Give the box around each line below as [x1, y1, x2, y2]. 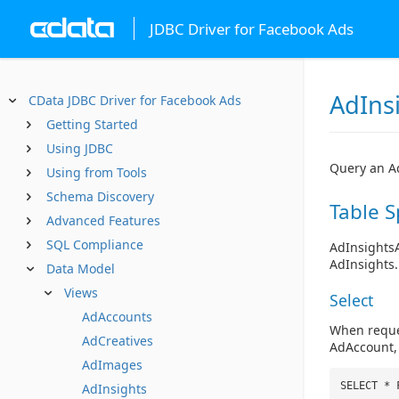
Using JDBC [46, 140, 113, 157]
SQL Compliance [46, 236, 143, 253]
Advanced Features [46, 212, 160, 229]
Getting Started [46, 116, 138, 133]
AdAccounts [82, 308, 152, 325]
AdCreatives [82, 332, 153, 349]
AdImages [82, 356, 142, 373]
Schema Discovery [46, 188, 154, 205]
